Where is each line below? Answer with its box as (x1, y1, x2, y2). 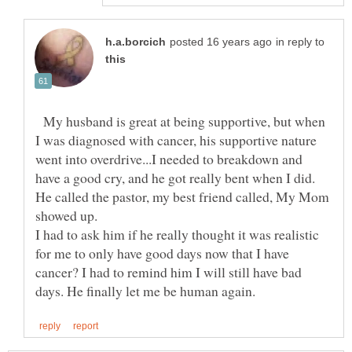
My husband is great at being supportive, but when (35, 112, 325, 131)
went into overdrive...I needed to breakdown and (35, 149, 302, 169)
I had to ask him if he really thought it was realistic (35, 225, 319, 244)
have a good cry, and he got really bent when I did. (35, 168, 315, 188)
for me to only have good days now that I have (35, 244, 289, 263)
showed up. (35, 206, 97, 225)
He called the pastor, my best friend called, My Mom (35, 187, 329, 207)
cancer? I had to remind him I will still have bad (35, 262, 302, 282)
